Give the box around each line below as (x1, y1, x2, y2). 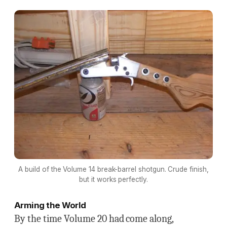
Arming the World (14, 200, 86, 210)
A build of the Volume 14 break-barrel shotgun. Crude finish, (18, 165, 209, 173)
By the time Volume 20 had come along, (14, 212, 173, 224)
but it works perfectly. (79, 175, 148, 183)
